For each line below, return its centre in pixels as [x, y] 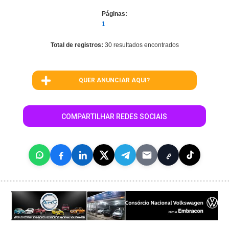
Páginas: [114, 14]
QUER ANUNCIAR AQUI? [114, 80]
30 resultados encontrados [142, 45]
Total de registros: [77, 45]
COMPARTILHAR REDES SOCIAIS [114, 116]
